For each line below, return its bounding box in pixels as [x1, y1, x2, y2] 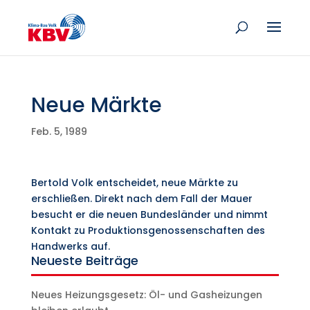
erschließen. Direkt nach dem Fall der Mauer [30, 192, 253, 206]
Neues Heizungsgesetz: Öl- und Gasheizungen [30, 288, 262, 302]
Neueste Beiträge [30, 252, 138, 269]
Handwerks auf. [30, 239, 110, 253]
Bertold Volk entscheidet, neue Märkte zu [30, 176, 238, 190]
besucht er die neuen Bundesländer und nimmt [30, 208, 268, 221]
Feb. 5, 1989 [30, 125, 87, 138]
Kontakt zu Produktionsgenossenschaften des [30, 224, 265, 237]
